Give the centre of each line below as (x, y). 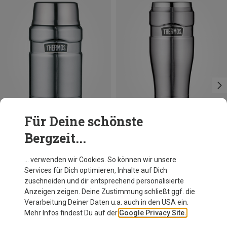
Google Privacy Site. (153, 213)
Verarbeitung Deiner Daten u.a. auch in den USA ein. (106, 202)
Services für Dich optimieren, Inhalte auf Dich (96, 170)
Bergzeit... (55, 138)
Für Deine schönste (84, 121)
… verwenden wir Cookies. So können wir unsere (100, 160)
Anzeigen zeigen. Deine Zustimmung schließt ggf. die (110, 192)
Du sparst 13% (139, 135)
